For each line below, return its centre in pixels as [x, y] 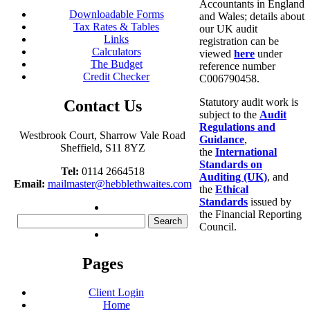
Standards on [231, 164]
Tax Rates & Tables [116, 26]
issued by [270, 201]
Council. [218, 226]
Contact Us [102, 106]
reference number [237, 66]
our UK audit [228, 28]
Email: [29, 183]
